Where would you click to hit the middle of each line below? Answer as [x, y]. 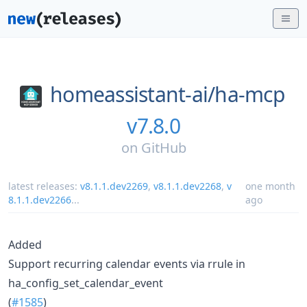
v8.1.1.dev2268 [187, 186]
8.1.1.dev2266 [40, 199]
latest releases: [44, 186]
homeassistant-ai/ [133, 94]
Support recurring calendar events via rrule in [127, 263]
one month [270, 186]
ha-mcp [249, 94]
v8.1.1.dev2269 [114, 186]
